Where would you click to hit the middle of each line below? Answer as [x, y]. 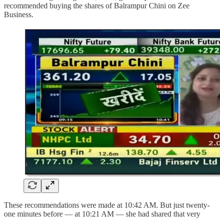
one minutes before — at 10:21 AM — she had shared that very [102, 214]
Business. [19, 15]
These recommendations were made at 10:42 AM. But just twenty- [107, 205]
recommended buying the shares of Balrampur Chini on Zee [97, 6]
